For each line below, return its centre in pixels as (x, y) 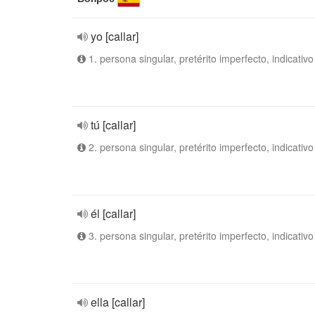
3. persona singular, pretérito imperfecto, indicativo (200, 236)
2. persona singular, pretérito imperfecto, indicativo (200, 147)
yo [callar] (115, 36)
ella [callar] (118, 302)
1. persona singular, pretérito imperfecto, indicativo (200, 58)
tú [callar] (113, 125)
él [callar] (113, 213)
